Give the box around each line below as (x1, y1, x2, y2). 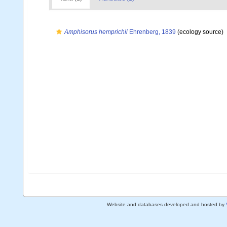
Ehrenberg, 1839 (128, 28, 176, 35)
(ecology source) (176, 28, 223, 35)
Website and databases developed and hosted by (106, 202, 226, 207)
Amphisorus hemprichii (64, 28, 128, 35)
